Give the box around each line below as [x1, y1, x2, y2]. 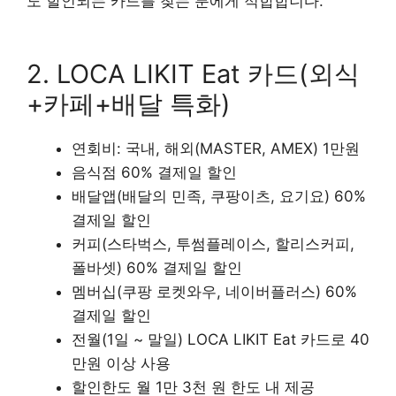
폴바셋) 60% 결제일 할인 [72, 259, 242, 278]
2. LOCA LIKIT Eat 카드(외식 [27, 58, 360, 90]
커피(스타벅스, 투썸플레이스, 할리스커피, [72, 235, 354, 254]
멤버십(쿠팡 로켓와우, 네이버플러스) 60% [72, 283, 357, 301]
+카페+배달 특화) [27, 88, 231, 120]
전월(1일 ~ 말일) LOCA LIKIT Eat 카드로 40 [72, 331, 369, 349]
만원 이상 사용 [72, 354, 171, 373]
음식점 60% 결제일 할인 [72, 164, 237, 182]
